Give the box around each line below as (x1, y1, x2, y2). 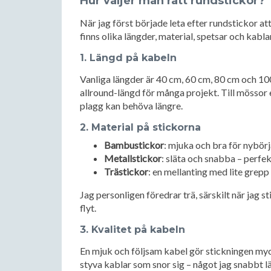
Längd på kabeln (90, 52, 177, 64)
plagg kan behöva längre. (80, 100, 183, 111)
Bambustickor (104, 139, 164, 151)
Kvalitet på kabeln (91, 224, 185, 235)
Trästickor (104, 166, 148, 177)
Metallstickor (104, 152, 162, 164)
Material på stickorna (91, 122, 201, 133)
